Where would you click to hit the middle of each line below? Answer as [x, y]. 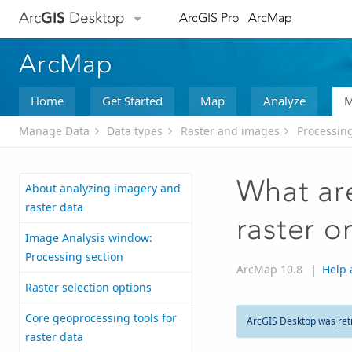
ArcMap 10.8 [269, 269]
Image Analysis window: [89, 238]
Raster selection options [88, 288]
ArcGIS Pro [209, 18]
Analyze [284, 100]
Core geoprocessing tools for [101, 318]
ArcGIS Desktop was [292, 321]
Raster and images [230, 131]
